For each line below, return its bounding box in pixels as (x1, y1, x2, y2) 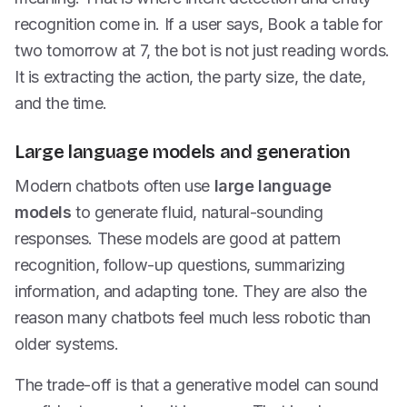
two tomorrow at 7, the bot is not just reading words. (15, 41, 390, 60)
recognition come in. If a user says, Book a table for (15, 15, 382, 34)
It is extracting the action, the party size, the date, (15, 67, 366, 86)
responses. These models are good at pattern (15, 229, 341, 248)
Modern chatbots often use (15, 176, 214, 195)
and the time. (15, 94, 107, 113)
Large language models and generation (15, 141, 351, 163)
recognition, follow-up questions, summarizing (15, 255, 346, 274)
